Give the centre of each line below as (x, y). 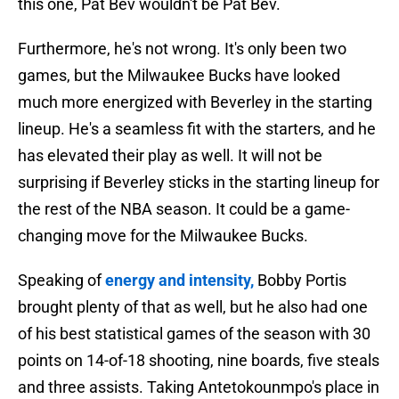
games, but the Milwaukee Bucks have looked (179, 76)
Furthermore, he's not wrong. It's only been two (182, 49)
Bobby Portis (300, 281)
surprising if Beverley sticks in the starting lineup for (199, 183)
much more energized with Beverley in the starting (195, 102)
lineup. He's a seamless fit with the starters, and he (197, 129)
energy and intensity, (179, 281)
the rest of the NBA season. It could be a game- (184, 209)
